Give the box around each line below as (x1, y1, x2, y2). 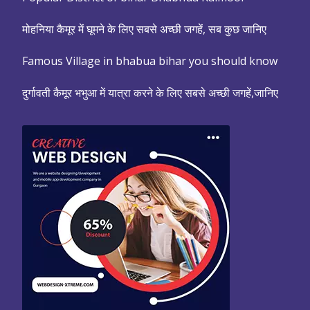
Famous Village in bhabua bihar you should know (22, 53, 277, 69)
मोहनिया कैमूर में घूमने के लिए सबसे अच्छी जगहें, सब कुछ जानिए (22, 21, 266, 37)
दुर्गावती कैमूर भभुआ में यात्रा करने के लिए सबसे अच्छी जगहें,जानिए (22, 85, 278, 100)
